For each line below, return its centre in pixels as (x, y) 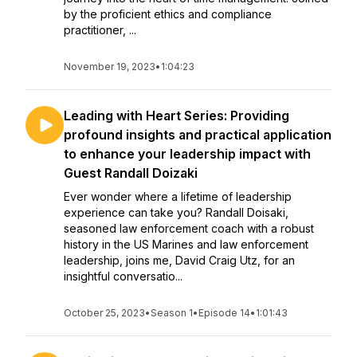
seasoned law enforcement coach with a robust (189, 228)
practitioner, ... (100, 30)
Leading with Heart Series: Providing (177, 116)
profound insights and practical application (198, 135)
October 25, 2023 (104, 313)
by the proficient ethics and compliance (168, 14)
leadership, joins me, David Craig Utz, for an (179, 260)
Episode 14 (224, 313)
